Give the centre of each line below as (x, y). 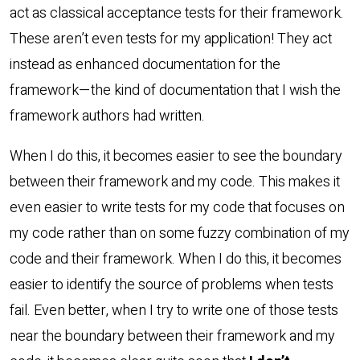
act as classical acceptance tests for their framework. (177, 14)
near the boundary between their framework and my (172, 337)
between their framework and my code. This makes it (175, 182)
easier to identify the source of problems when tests (172, 285)
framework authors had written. (107, 117)
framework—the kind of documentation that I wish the (175, 91)
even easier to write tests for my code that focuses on (177, 208)
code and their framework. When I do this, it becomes (176, 260)
